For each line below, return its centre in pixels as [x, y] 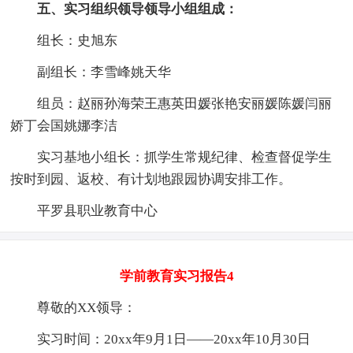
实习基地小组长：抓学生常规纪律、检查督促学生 [185, 157]
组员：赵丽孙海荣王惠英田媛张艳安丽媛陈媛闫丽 [185, 103]
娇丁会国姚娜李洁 [64, 125]
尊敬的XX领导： [87, 307]
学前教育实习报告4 [176, 276]
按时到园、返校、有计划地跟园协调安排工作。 [151, 179]
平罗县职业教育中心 [98, 210]
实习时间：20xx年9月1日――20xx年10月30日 [174, 339]
